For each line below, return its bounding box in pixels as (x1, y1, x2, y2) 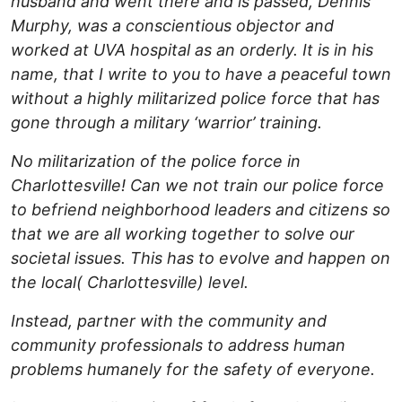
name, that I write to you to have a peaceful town (11, 65, 391, 84)
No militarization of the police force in (11, 152, 301, 171)
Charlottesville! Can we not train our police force (11, 176, 384, 196)
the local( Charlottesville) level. (11, 273, 249, 293)
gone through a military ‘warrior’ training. (11, 113, 322, 133)
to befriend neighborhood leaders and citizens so (11, 200, 390, 220)
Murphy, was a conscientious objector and (11, 16, 334, 36)
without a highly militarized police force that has (11, 89, 380, 109)
